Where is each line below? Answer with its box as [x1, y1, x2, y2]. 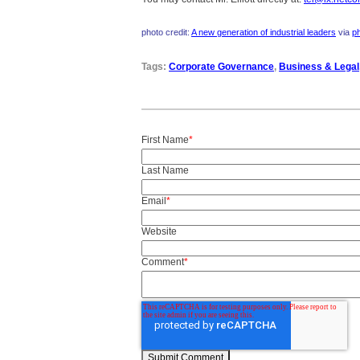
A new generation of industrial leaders [191, 27, 336, 38]
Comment [141, 256, 184, 268]
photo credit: [141, 27, 191, 38]
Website [141, 226, 177, 238]
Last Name [141, 165, 189, 177]
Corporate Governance [169, 61, 274, 73]
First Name [141, 134, 189, 146]
